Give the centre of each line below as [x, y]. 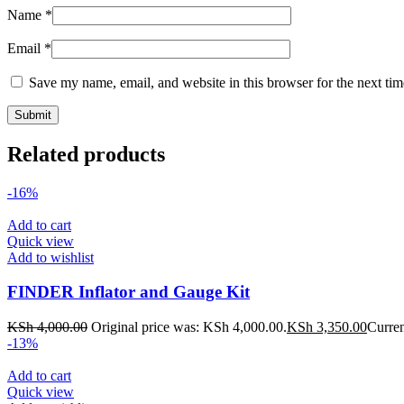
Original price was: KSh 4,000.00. [189, 326]
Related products [86, 154]
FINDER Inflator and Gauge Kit [129, 292]
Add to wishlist [50, 257]
